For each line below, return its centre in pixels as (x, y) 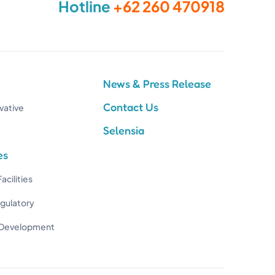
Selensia (123, 130)
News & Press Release (157, 83)
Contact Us (130, 107)
